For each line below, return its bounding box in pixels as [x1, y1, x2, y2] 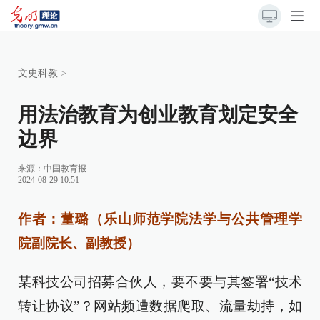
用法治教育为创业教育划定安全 [18, 104, 298, 126]
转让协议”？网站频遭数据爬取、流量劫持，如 [18, 299, 302, 314]
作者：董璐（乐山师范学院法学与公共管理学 [18, 211, 302, 226]
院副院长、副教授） [18, 236, 140, 251]
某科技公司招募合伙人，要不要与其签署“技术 [18, 274, 302, 289]
